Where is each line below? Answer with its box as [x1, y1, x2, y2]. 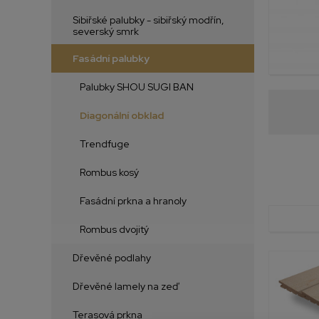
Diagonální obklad [80, 109, 164, 122]
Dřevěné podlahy [73, 251, 151, 265]
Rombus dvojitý [80, 223, 149, 236]
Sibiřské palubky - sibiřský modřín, [73, 14, 224, 27]
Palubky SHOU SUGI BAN [80, 80, 194, 94]
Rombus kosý [80, 166, 139, 179]
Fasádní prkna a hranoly [80, 194, 187, 208]
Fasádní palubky [73, 52, 150, 66]
